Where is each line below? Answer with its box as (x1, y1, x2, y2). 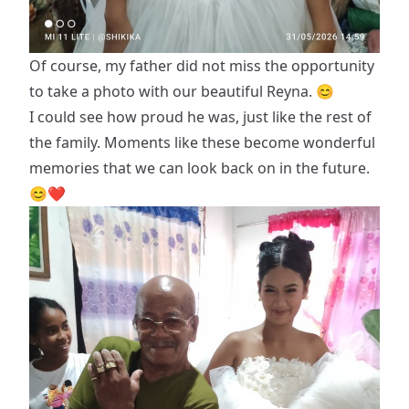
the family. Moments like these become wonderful (29, 132, 375, 152)
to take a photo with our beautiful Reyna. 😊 (29, 81, 334, 101)
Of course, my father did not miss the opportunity (29, 56, 374, 76)
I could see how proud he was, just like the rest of (29, 107, 372, 127)
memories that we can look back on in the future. (29, 158, 370, 178)
